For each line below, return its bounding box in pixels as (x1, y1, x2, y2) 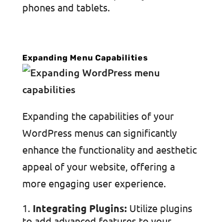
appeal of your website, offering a (22, 160, 175, 172)
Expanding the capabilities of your (22, 110, 174, 122)
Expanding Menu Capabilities (22, 53, 148, 62)
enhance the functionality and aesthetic (22, 143, 197, 156)
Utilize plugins (126, 202, 192, 214)
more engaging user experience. (22, 177, 166, 189)
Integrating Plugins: (32, 202, 127, 215)
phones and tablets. (22, 1, 110, 13)
